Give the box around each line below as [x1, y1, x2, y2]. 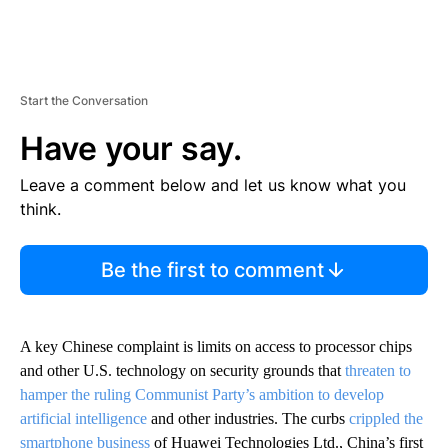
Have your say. [20, 129, 242, 169]
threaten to [345, 362, 411, 380]
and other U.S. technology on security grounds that [20, 362, 345, 380]
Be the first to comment [100, 258, 324, 283]
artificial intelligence [20, 410, 147, 428]
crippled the [349, 410, 423, 428]
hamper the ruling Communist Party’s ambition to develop [20, 386, 384, 404]
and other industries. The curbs [147, 410, 349, 428]
